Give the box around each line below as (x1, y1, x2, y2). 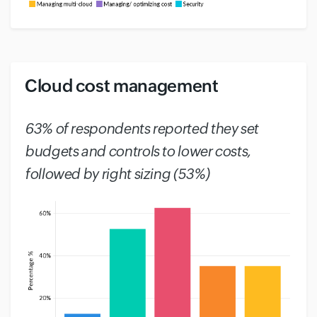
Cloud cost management (25, 76, 222, 96)
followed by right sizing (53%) (25, 166, 209, 182)
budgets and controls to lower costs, (25, 143, 252, 159)
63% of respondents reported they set (25, 120, 259, 137)
